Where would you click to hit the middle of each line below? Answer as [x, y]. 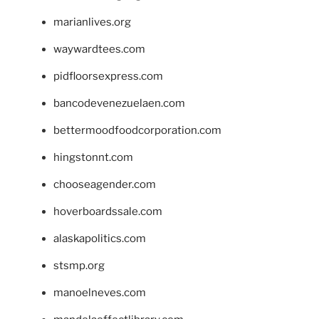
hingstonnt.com [93, 157]
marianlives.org [92, 22]
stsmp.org [79, 265]
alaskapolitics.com [100, 238]
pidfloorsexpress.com [108, 76]
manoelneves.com [100, 292]
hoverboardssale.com [108, 211]
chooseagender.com [105, 184]
